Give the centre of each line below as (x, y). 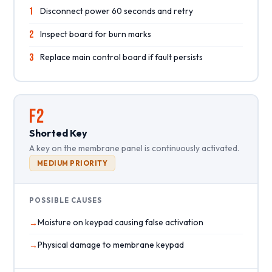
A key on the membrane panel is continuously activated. (134, 148)
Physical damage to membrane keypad (110, 244)
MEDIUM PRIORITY (72, 163)
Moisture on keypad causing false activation (120, 222)
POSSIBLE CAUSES (65, 200)
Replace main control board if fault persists (121, 57)
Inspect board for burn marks (95, 34)
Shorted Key (58, 133)
